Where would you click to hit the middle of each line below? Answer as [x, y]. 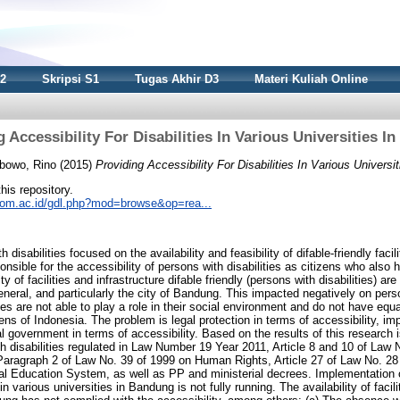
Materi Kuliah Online [311, 79]
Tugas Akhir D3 [177, 79]
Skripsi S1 [71, 79]
